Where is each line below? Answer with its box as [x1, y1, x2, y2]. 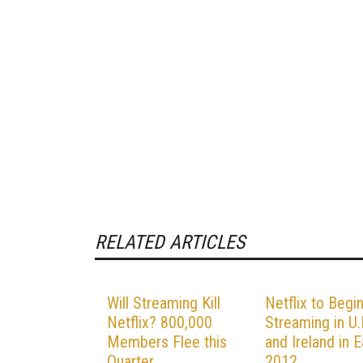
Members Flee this [107, 331, 227, 352]
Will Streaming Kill [107, 293, 220, 313]
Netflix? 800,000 [107, 312, 212, 332]
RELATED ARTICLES [95, 230, 245, 254]
